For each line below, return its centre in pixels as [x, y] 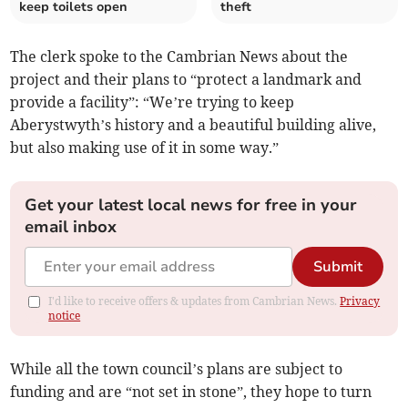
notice [65, 315]
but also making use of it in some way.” [145, 147]
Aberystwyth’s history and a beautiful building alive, [194, 124]
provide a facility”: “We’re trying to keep [153, 102]
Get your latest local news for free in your [191, 204]
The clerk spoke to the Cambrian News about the [179, 56]
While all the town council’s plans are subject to [177, 368]
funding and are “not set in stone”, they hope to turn [191, 391]
